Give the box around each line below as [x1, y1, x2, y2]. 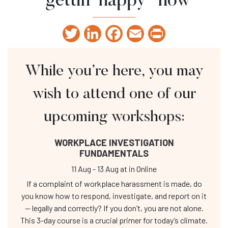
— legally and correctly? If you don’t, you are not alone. [24, 203, 204, 213]
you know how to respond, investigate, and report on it [21, 191, 207, 201]
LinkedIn [101, 28, 130, 39]
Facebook [123, 28, 156, 39]
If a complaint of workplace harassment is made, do [26, 179, 202, 189]
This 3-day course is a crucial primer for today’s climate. [20, 215, 208, 225]
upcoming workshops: [43, 110, 185, 126]
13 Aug [97, 164, 119, 174]
